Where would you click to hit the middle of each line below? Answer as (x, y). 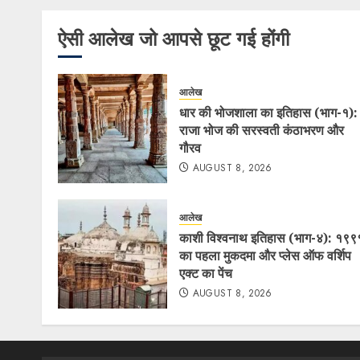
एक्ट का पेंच (206, 273)
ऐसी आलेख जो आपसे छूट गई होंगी (174, 39)
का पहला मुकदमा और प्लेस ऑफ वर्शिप (265, 255)
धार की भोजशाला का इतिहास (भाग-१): (268, 112)
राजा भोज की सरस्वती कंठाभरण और (262, 130)
